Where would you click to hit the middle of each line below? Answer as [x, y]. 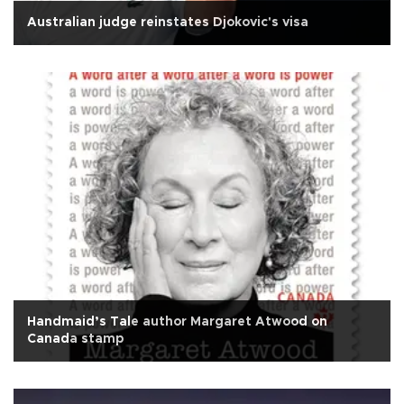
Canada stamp [75, 339]
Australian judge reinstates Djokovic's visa [168, 22]
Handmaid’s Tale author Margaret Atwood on [177, 321]
